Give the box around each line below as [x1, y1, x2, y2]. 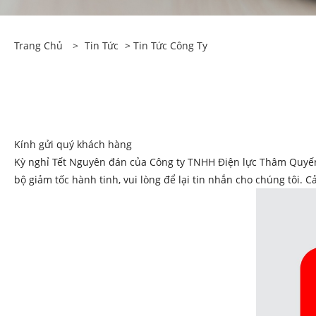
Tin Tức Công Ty [133, 39, 207, 52]
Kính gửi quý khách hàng [14, 138, 132, 151]
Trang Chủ [14, 39, 63, 52]
